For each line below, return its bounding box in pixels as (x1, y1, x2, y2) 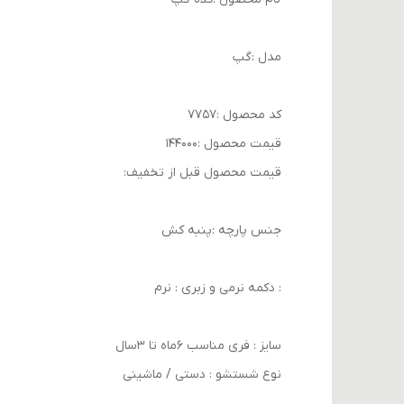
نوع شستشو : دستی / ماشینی (123, 365, 281, 383)
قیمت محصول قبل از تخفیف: (124, 163, 281, 181)
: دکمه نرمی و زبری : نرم (154, 279, 281, 297)
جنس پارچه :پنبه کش (161, 221, 281, 239)
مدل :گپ (233, 48, 281, 66)
